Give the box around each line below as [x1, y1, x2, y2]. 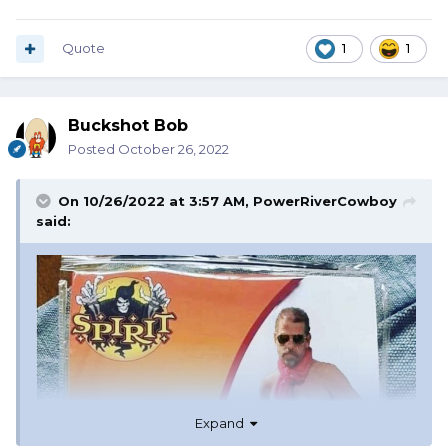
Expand [195, 415, 250, 432]
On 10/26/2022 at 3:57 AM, [58, 193, 253, 210]
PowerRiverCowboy [253, 193, 397, 210]
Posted [68, 141, 118, 158]
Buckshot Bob [68, 116, 188, 136]
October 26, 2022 [118, 141, 229, 158]
